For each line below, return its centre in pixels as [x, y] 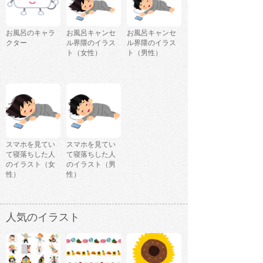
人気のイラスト [43, 217]
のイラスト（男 [91, 164]
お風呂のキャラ [31, 33]
